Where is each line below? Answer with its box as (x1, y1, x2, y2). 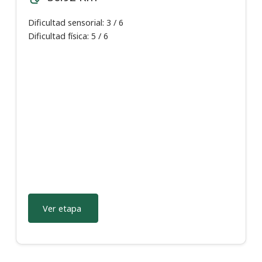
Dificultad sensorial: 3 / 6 (28, 17, 123, 29)
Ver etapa (43, 202, 81, 214)
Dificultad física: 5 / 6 (28, 30, 108, 42)
